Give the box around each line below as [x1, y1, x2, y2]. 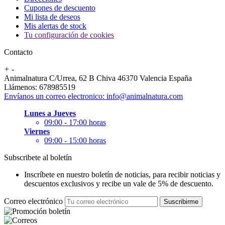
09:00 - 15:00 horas [44, 136, 106, 145]
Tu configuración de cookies [24, 31, 114, 40]
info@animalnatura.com [106, 92, 183, 101]
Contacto [4, 48, 33, 57]
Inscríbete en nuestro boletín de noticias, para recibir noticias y [24, 170, 220, 179]
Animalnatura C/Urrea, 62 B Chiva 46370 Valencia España [4, 74, 192, 83]
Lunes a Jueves [24, 109, 76, 118]
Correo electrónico [4, 197, 63, 206]
